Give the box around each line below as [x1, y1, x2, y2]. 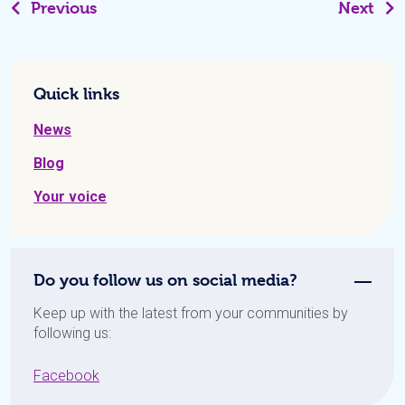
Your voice [33, 187, 107, 205]
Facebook [33, 366, 99, 384]
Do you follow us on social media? [33, 269, 297, 289]
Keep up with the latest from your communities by [33, 304, 348, 322]
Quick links [33, 83, 119, 103]
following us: [33, 324, 111, 342]
